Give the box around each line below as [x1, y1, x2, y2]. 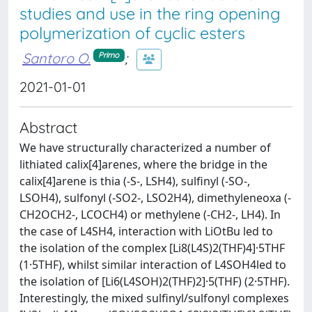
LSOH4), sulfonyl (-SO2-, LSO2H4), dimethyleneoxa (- [19, 190, 291, 205]
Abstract [19, 118, 77, 136]
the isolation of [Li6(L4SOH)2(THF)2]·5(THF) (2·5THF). [19, 274, 290, 289]
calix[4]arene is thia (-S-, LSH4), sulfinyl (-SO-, [19, 173, 250, 189]
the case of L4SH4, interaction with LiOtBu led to [19, 224, 273, 239]
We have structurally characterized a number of [19, 140, 271, 155]
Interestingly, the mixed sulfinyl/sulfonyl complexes [19, 290, 289, 306]
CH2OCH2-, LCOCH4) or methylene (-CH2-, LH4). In [19, 207, 281, 222]
